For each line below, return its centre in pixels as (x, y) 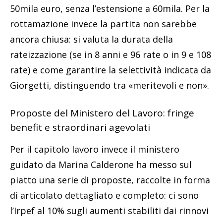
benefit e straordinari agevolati (80, 127)
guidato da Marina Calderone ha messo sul (101, 164)
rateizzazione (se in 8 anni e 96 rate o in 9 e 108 (111, 54)
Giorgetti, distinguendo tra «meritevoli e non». (110, 85)
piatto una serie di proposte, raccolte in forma (110, 180)
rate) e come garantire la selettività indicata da (111, 70)
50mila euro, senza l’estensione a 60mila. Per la (110, 8)
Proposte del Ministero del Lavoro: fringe (102, 113)
